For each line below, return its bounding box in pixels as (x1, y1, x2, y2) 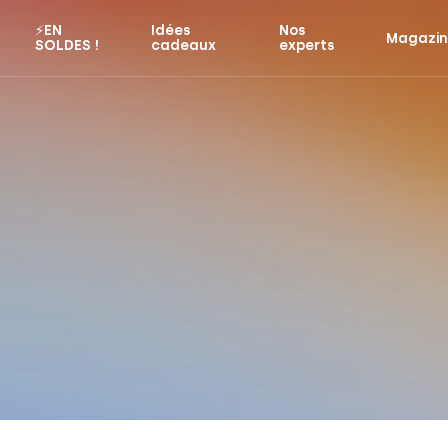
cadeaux (151, 37, 217, 54)
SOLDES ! (34, 37, 99, 54)
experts (279, 37, 335, 54)
